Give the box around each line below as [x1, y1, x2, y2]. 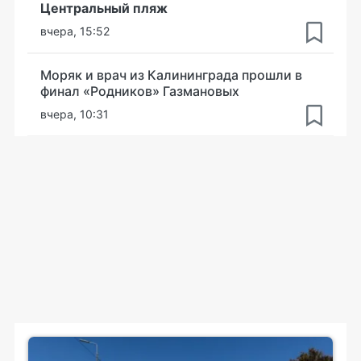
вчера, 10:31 [40, 106, 109, 121]
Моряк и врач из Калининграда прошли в [40, 66, 302, 83]
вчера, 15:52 [40, 23, 110, 38]
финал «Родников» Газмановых [40, 82, 239, 99]
